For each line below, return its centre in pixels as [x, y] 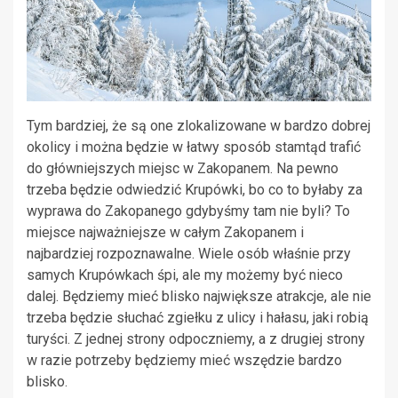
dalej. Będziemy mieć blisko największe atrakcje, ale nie [199, 297]
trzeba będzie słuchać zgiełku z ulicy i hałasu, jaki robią [198, 318]
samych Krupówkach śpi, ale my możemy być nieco [185, 275]
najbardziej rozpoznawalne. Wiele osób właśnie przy [189, 254]
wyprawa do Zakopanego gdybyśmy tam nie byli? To [188, 211]
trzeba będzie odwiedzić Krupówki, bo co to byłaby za [195, 190]
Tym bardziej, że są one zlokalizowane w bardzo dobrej [199, 126]
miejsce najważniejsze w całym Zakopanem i [165, 233]
